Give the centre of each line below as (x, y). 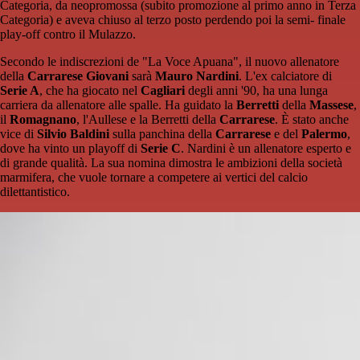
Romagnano (43, 120)
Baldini (90, 134)
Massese (331, 105)
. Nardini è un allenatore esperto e (266, 149)
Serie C (161, 149)
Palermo (324, 134)
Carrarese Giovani (78, 76)
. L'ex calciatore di (285, 76)
